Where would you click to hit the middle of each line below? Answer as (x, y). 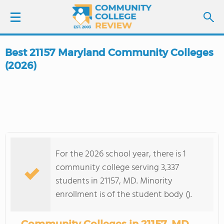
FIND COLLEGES (64, 111)
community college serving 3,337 (117, 168)
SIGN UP (70, 80)
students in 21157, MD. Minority (114, 181)
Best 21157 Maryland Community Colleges (109, 52)
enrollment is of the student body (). (124, 195)
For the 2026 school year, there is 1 (121, 154)
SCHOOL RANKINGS (51, 139)
